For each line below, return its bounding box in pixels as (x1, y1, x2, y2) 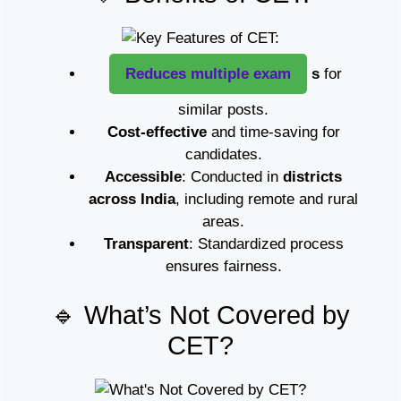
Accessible (105, 167, 182, 185)
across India (89, 190, 175, 208)
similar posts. (178, 100, 269, 118)
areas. (202, 212, 244, 230)
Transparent (103, 235, 189, 252)
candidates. (184, 145, 262, 163)
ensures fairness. (165, 257, 282, 275)
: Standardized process (188, 235, 344, 252)
